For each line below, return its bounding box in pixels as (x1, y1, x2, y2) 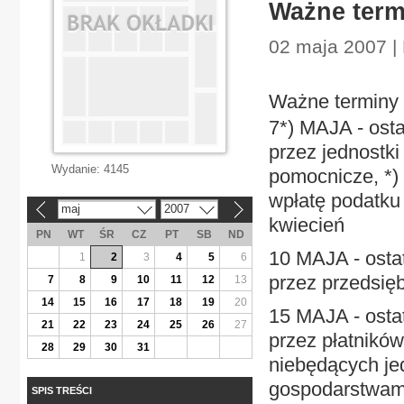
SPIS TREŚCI (32, 384, 92, 396)
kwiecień (269, 214, 344, 236)
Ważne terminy (269, 90, 399, 113)
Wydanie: (51, 162, 104, 176)
